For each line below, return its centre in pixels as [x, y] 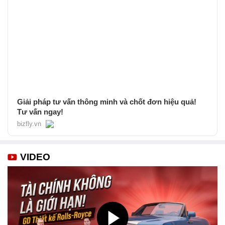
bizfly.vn [29, 124]
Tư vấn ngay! [40, 111]
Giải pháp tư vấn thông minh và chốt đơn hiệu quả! [107, 101]
